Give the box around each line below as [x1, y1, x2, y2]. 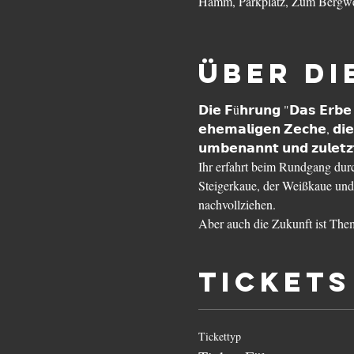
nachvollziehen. [198, 196, 276, 213]
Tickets [198, 265, 351, 299]
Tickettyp [198, 329, 241, 345]
